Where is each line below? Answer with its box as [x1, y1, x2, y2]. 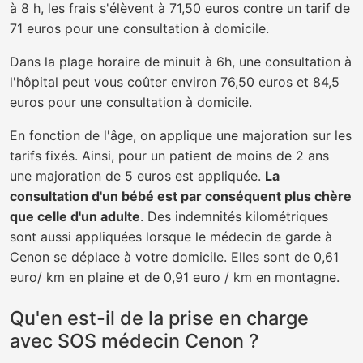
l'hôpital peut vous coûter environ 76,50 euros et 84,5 [10, 74, 340, 90]
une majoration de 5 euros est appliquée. [10, 168, 265, 184]
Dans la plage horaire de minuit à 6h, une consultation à [10, 53, 352, 70]
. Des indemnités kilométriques [140, 208, 328, 224]
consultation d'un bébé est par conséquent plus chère [10, 188, 352, 204]
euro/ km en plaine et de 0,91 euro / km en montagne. [10, 269, 340, 285]
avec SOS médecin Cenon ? [10, 329, 258, 352]
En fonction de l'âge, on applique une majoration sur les [10, 127, 352, 143]
